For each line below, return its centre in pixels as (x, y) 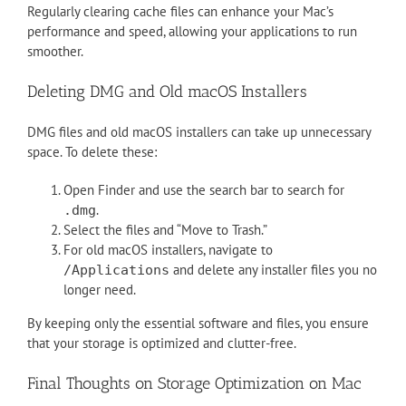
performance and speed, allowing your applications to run (192, 32)
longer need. (100, 290)
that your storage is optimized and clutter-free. (162, 343)
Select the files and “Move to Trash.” (165, 230)
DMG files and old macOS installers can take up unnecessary (199, 132)
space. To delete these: (92, 152)
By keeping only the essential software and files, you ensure (198, 324)
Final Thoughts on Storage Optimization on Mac (194, 384)
